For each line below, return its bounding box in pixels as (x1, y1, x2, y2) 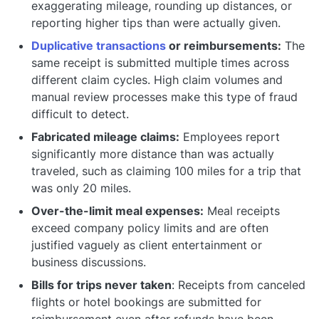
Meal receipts (204, 203, 280, 218)
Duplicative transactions (31, 38, 166, 53)
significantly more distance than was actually (31, 146, 274, 161)
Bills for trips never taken (31, 277, 172, 292)
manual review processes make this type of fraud (31, 89, 298, 104)
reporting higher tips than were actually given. (31, 15, 281, 30)
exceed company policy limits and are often (31, 220, 268, 235)
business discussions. (31, 254, 146, 269)
